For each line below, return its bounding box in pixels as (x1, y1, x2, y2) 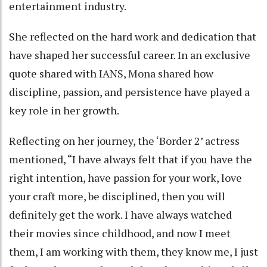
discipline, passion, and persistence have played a (9, 84, 250, 99)
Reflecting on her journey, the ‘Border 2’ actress (9, 133, 240, 148)
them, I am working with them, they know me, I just (9, 244, 258, 259)
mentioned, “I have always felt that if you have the (9, 151, 252, 166)
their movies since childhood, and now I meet (9, 225, 231, 240)
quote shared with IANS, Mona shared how (9, 66, 213, 80)
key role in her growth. (9, 103, 119, 117)
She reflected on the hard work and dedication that (9, 29, 256, 44)
